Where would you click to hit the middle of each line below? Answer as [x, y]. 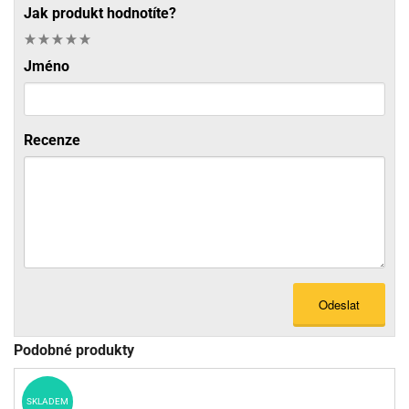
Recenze [52, 141]
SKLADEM [47, 401]
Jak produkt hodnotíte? [100, 14]
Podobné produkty [74, 350]
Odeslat [339, 305]
